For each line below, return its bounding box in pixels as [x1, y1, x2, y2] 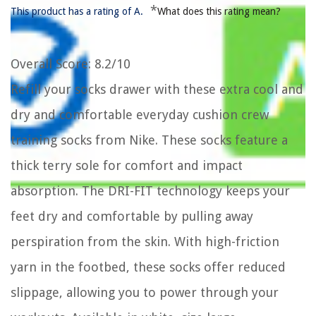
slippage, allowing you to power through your [11, 285, 279, 300]
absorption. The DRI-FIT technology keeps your [11, 183, 290, 199]
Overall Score [11, 56, 88, 72]
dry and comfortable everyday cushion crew [11, 107, 269, 123]
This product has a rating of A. [11, 6, 143, 18]
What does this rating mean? [157, 6, 281, 18]
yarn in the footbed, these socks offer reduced [11, 260, 286, 275]
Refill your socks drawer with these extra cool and [11, 82, 303, 97]
